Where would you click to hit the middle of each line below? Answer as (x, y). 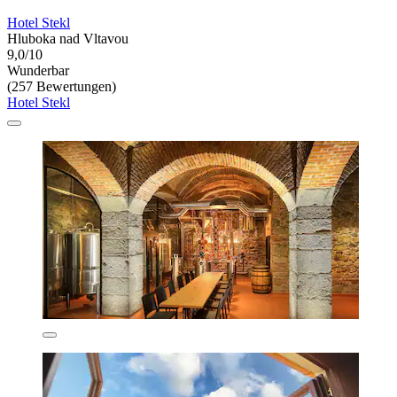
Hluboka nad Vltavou (68, 38)
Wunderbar (38, 70)
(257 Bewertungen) (62, 86)
